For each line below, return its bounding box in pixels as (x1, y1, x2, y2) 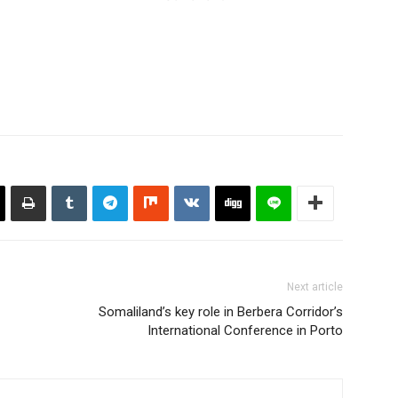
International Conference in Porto (147, 322, 343, 338)
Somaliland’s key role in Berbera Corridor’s (99, 303, 343, 320)
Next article (287, 280, 343, 293)
